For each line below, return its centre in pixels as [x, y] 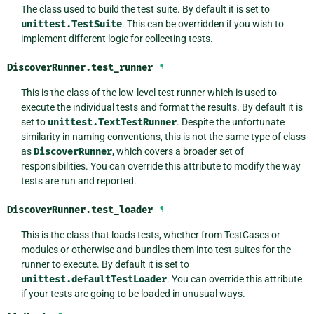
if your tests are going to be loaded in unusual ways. [133, 293]
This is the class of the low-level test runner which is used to [149, 92]
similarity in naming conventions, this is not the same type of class [163, 136]
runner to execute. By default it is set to [105, 264]
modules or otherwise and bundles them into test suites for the [156, 249]
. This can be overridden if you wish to [203, 23]
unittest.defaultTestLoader [94, 279]
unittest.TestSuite [71, 24]
